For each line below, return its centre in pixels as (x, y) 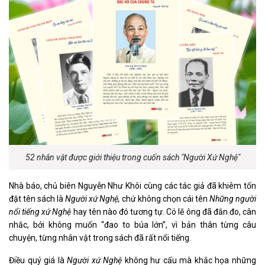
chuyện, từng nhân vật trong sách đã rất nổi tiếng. (100, 238)
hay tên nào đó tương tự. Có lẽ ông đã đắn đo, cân (164, 212)
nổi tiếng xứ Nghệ (41, 212)
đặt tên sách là (37, 199)
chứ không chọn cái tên (165, 199)
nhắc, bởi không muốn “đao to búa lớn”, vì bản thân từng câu (132, 225)
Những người (233, 199)
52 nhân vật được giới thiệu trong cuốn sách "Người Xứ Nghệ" (132, 158)
